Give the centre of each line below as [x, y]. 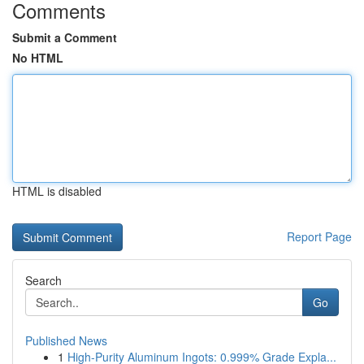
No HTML [38, 58]
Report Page [319, 236]
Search [43, 280]
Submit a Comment [65, 37]
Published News [66, 340]
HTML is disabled [57, 191]
